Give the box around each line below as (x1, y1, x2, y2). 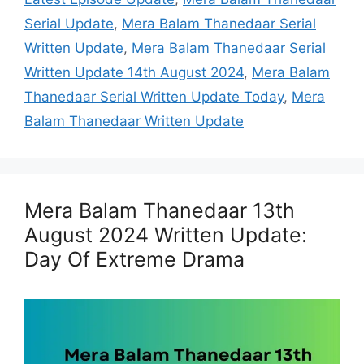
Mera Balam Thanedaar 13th (24, 198, 295, 223)
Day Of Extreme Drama (24, 247, 245, 272)
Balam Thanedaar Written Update (24, 113, 244, 130)
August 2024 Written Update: (24, 223, 307, 248)
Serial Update (24, 15, 114, 32)
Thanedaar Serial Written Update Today (24, 89, 284, 106)
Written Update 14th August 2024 (24, 64, 244, 81)
